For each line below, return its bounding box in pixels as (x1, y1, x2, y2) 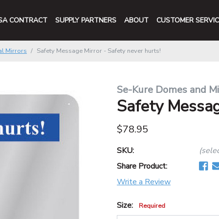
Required (139, 201, 165, 210)
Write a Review (117, 176, 171, 187)
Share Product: (117, 161, 167, 172)
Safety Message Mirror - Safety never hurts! (37, 46, 161, 55)
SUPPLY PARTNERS (55, 16, 116, 25)
